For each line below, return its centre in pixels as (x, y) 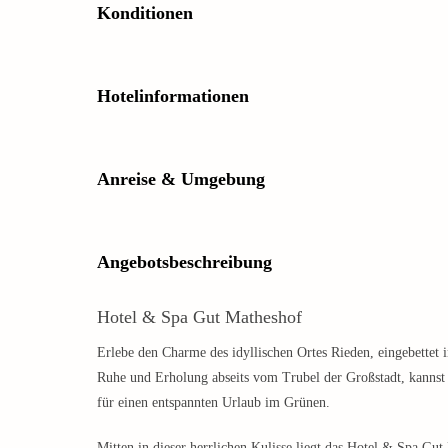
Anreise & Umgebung (181, 178)
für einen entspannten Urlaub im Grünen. (213, 402)
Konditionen (145, 12)
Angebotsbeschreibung (184, 261)
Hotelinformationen (173, 95)
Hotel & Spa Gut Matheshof (199, 316)
